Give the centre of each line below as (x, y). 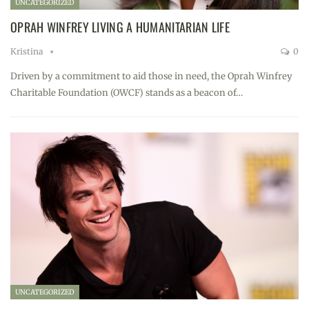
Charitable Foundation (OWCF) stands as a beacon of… (127, 92)
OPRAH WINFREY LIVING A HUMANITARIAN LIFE (120, 27)
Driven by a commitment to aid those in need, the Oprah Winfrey (151, 76)
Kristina (28, 52)
